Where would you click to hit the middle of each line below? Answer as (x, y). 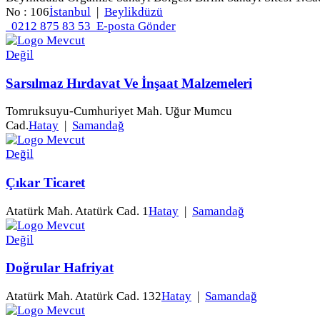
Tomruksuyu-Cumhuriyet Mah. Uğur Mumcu (119, 111)
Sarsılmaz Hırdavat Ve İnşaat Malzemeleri (129, 83)
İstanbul (70, 11)
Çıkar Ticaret (45, 182)
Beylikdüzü (134, 11)
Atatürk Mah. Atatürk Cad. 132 (84, 296)
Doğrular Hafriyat (60, 268)
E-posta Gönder (136, 26)
